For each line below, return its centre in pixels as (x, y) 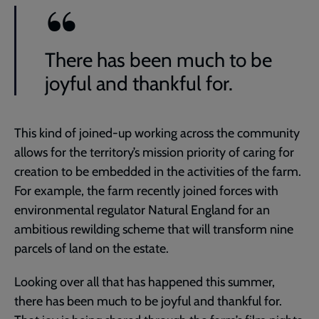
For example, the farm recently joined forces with (146, 190)
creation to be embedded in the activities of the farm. (158, 171)
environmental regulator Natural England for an (142, 210)
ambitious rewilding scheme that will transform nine (154, 229)
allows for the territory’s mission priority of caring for (154, 152)
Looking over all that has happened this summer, (145, 282)
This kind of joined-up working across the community (157, 133)
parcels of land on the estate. (91, 248)
